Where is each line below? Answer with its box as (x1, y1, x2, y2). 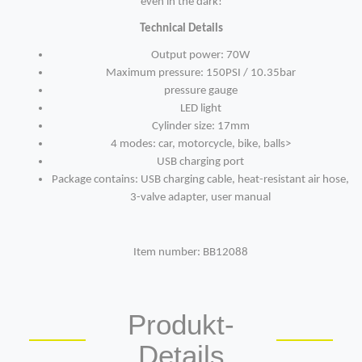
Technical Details (139, 23, 223, 36)
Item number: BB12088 (133, 246, 248, 259)
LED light (179, 103, 221, 116)
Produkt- (128, 309, 234, 341)
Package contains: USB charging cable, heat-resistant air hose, (52, 174, 349, 187)
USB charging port (157, 156, 244, 169)
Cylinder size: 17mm (151, 120, 250, 133)
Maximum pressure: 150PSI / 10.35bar (105, 67, 296, 80)
